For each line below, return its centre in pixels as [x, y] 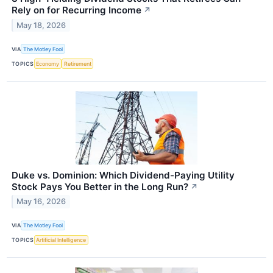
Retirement [77, 63]
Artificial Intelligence [61, 240]
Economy [48, 63]
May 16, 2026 [41, 202]
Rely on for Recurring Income [76, 10]
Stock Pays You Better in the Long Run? [100, 186]
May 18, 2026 [41, 25]
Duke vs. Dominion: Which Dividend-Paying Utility [123, 175]
